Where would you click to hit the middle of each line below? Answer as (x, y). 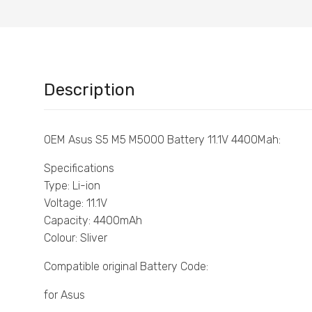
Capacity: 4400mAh (93, 220)
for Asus (64, 295)
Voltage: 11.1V (76, 203)
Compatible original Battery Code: (126, 266)
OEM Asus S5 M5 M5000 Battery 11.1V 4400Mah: (162, 139)
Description (89, 89)
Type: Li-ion (72, 185)
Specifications (79, 168)
